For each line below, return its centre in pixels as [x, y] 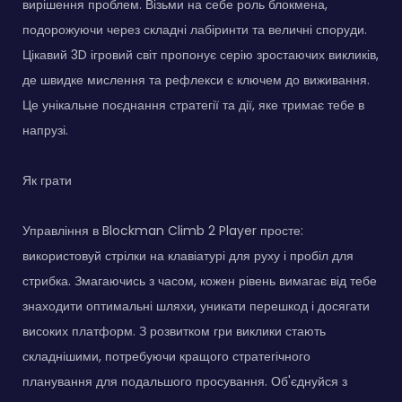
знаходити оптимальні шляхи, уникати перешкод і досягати [196, 306]
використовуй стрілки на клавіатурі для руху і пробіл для [188, 255]
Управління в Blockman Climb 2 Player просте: [163, 230]
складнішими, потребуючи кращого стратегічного [166, 356]
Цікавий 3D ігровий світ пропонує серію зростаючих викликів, [201, 54]
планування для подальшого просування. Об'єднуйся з [185, 381]
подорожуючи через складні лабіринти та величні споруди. [195, 29]
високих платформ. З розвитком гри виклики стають [174, 331]
